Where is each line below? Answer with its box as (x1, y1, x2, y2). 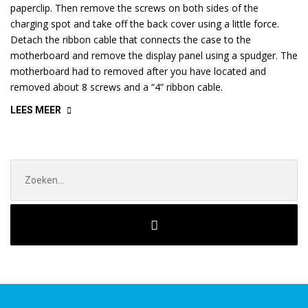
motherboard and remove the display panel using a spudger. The (10, 49, 298, 62)
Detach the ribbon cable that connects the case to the (10, 33, 251, 46)
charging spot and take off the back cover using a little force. (10, 17, 279, 30)
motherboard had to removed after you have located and (10, 65, 266, 78)
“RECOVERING (60, 103, 124, 114)
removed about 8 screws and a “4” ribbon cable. (10, 80, 223, 93)
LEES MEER (10, 104, 61, 115)
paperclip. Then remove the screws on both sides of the (10, 1, 258, 14)
